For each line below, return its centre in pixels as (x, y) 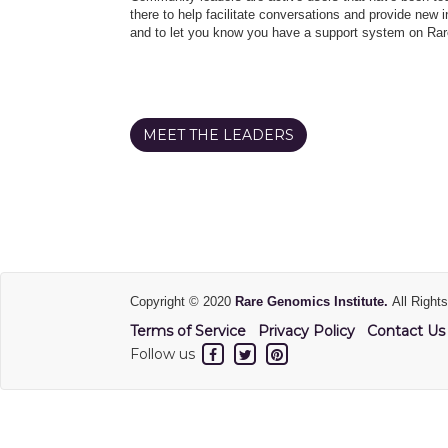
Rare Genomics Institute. (313, 301)
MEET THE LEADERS (218, 134)
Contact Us (406, 330)
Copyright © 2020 (182, 301)
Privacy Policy (306, 330)
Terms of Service (188, 330)
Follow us (164, 353)
